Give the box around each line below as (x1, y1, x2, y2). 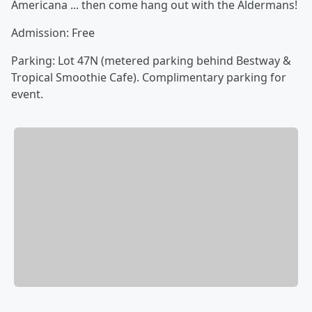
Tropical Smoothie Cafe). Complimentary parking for (11, 70, 286, 85)
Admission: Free (11, 25, 95, 40)
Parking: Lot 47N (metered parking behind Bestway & (11, 53, 291, 68)
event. (11, 86, 43, 102)
